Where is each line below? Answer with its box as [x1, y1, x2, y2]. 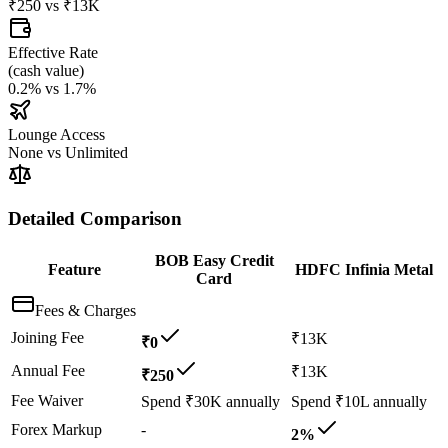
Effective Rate [8, 43, 98, 61]
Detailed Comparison [8, 208, 182, 230]
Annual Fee [11, 361, 85, 379]
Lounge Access [8, 125, 105, 143]
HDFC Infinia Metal [295, 260, 433, 278]
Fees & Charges [35, 301, 136, 319]
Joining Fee [11, 328, 84, 346]
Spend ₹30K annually [141, 392, 280, 410]
